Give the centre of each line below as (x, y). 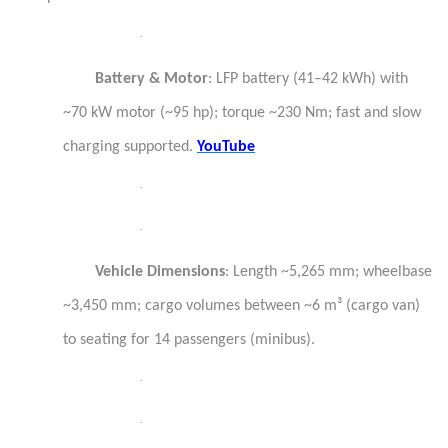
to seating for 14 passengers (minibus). (189, 340)
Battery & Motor (151, 79)
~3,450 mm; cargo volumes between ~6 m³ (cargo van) (241, 306)
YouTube (226, 147)
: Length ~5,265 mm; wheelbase (328, 272)
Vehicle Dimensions (160, 272)
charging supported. (130, 147)
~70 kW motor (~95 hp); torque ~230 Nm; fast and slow (242, 113)
